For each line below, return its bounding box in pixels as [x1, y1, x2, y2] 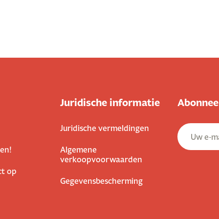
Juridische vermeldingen [60, 123, 149, 133]
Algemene [60, 144, 97, 154]
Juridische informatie [60, 96, 160, 109]
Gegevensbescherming [60, 175, 143, 186]
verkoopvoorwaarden [60, 154, 142, 164]
